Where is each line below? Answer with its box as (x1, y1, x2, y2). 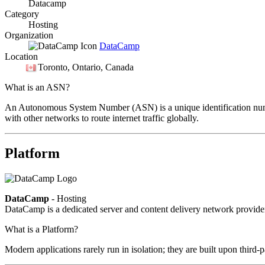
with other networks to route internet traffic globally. (5, 112, 199, 123)
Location (5, 51, 38, 62)
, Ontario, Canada (67, 62, 134, 72)
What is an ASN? (5, 82, 70, 92)
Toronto (38, 62, 67, 72)
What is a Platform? (5, 224, 78, 235)
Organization (5, 30, 53, 40)
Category (5, 8, 39, 19)
